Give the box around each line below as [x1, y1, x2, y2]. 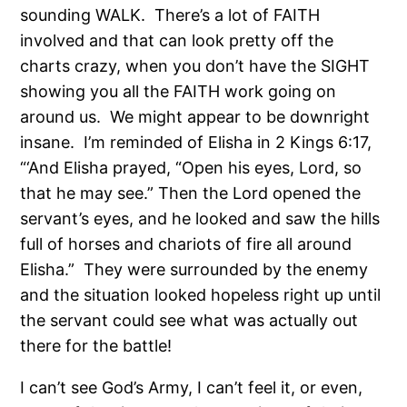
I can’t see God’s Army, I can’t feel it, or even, [20, 377, 363, 397]
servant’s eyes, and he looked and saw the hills [20, 208, 381, 228]
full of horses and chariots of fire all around [20, 233, 352, 253]
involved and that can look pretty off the [20, 30, 334, 50]
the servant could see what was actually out [20, 310, 359, 330]
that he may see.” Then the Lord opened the [20, 183, 362, 203]
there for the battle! [20, 335, 173, 355]
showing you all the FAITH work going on [20, 81, 337, 101]
